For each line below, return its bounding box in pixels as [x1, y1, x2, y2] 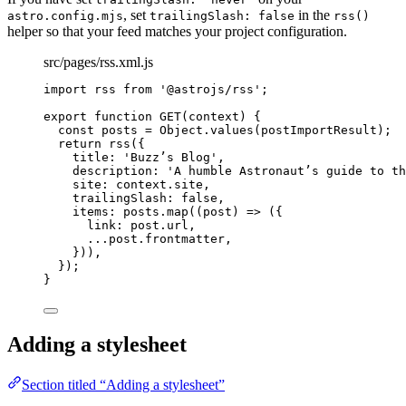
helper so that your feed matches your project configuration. [7, 24, 347, 40]
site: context [72, 178, 167, 192]
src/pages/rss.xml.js [43, 54, 153, 71]
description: [72, 164, 167, 179]
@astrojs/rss [167, 82, 254, 97]
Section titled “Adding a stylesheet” [22, 376, 225, 392]
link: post [87, 218, 159, 233]
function [94, 110, 152, 124]
